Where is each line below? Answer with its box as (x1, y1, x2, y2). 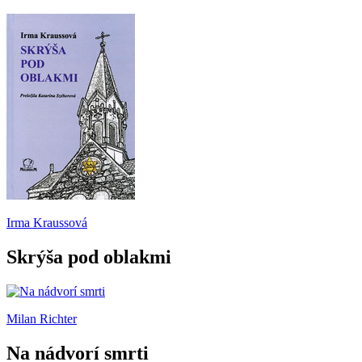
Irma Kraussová (6, 216, 87, 230)
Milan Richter (6, 311, 77, 326)
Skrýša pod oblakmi (6, 246, 171, 267)
